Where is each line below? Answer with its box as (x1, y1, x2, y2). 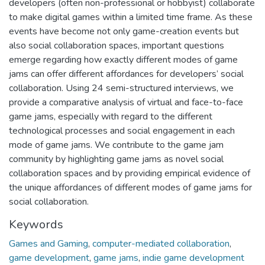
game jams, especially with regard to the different (9, 110, 212, 124)
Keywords (9, 216, 63, 233)
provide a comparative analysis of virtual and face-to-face (9, 96, 243, 109)
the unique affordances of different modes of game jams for (9, 181, 252, 195)
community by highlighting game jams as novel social (9, 153, 224, 166)
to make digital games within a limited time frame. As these (9, 11, 253, 24)
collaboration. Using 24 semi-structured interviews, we (9, 82, 234, 95)
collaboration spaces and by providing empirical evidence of (9, 167, 250, 180)
